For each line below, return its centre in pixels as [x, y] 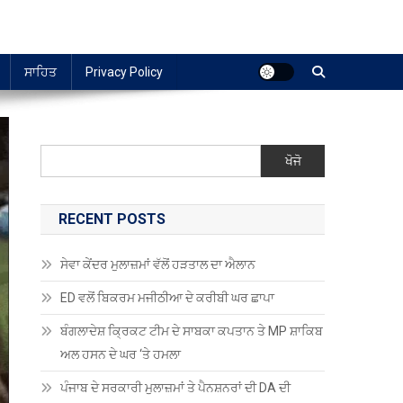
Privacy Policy [124, 72]
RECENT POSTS [112, 219]
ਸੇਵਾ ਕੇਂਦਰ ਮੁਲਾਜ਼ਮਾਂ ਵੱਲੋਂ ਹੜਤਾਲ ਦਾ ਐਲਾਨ [160, 264]
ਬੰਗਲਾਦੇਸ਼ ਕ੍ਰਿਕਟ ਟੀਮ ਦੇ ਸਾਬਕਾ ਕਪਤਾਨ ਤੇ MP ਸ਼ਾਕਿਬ [192, 331]
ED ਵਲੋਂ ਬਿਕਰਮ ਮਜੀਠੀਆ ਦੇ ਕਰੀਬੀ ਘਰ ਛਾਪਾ [168, 298]
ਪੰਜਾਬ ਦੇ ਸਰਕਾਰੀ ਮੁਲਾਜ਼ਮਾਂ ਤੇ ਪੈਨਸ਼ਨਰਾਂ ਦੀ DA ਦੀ [176, 388]
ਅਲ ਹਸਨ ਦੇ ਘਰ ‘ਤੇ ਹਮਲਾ [122, 354]
